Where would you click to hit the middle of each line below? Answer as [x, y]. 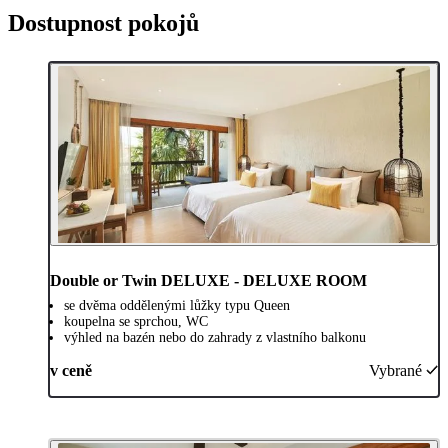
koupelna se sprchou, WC [136, 321]
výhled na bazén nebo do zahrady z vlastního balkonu [215, 337]
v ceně [71, 370]
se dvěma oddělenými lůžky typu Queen [177, 305]
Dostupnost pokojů [103, 22]
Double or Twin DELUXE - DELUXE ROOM [208, 280]
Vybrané [395, 370]
